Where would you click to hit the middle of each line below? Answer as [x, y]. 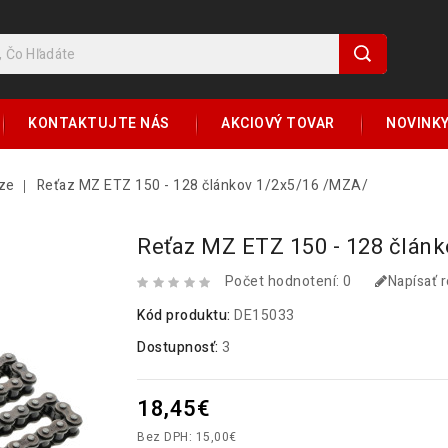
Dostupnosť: [180, 348]
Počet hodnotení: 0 [288, 282]
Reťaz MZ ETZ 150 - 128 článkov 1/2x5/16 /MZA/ [202, 186]
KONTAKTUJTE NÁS [99, 124]
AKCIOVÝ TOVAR [278, 124]
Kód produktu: [186, 316]
